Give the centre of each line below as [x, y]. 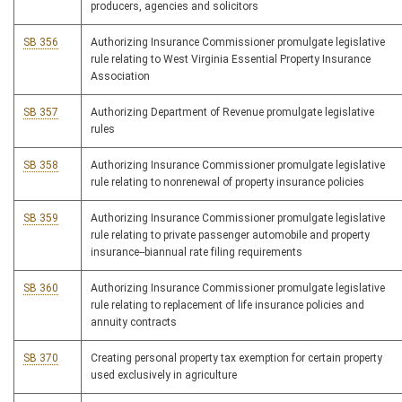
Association [120, 77]
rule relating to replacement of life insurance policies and [227, 306]
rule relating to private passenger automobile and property [230, 236]
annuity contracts [134, 323]
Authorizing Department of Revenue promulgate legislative [232, 113]
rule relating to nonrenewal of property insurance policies [227, 183]
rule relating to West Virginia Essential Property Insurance [231, 60]
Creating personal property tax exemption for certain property [236, 358]
